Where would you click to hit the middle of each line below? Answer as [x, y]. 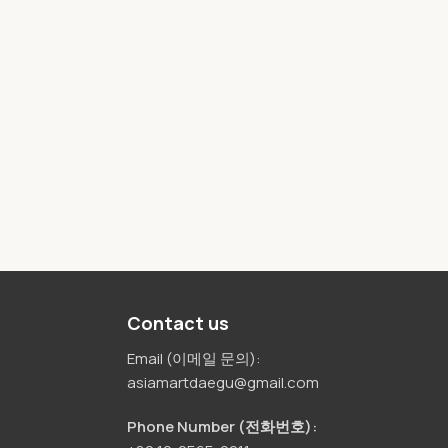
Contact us [178, 323]
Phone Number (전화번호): [222, 426]
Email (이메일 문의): [195, 358]
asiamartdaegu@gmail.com [223, 382]
